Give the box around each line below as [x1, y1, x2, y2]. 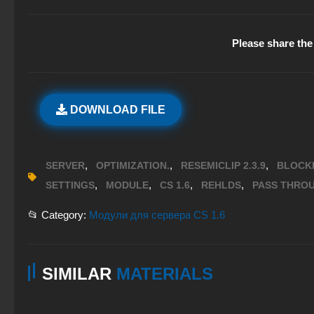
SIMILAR [42, 264, 116, 283]
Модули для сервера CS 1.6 [89, 208, 225, 221]
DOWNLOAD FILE [67, 103, 165, 116]
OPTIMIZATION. [96, 159, 170, 171]
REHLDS [201, 179, 241, 191]
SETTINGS [46, 179, 95, 191]
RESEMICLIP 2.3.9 [181, 159, 266, 171]
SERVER [46, 159, 85, 171]
